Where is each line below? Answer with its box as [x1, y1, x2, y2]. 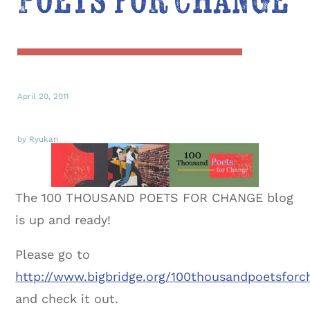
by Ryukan [17, 134, 58, 144]
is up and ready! [15, 212, 111, 227]
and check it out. [15, 291, 119, 306]
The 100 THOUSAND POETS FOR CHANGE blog [15, 190, 294, 205]
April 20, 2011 [17, 91, 69, 101]
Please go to [15, 246, 91, 262]
